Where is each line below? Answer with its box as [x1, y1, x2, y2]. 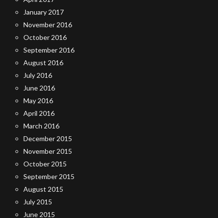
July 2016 [23, 71, 52, 80]
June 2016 [23, 84, 55, 92]
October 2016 [23, 33, 67, 42]
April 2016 [23, 109, 54, 118]
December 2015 [23, 134, 72, 143]
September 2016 [23, 46, 74, 54]
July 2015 [23, 198, 52, 206]
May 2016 [23, 96, 53, 105]
